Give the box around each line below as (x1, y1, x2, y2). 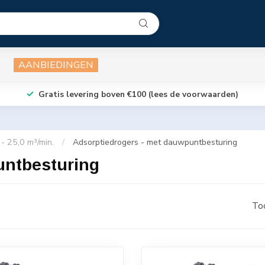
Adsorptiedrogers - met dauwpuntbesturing (73, 137, 237, 148)
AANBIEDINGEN (18, 57, 93, 72)
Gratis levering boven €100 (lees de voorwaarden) (38, 88, 238, 100)
